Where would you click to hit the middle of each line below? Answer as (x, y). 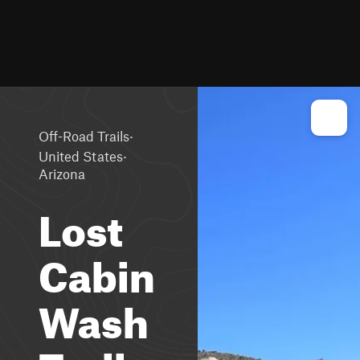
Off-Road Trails (84, 135)
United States (81, 155)
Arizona (62, 174)
